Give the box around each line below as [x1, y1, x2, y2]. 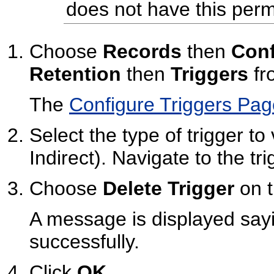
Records [103, 40, 182, 63]
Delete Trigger [103, 177, 234, 200]
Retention [29, 63, 121, 86]
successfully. [29, 231, 139, 253]
